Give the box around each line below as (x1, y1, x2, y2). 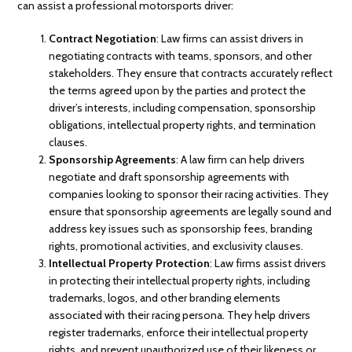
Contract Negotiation (49, 31, 157, 46)
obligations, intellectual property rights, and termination (49, 117, 317, 132)
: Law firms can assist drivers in (156, 31, 304, 46)
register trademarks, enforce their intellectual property (49, 324, 309, 339)
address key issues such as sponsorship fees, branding (49, 221, 313, 236)
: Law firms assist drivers (210, 255, 327, 270)
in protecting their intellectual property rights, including (49, 273, 310, 288)
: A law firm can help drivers (176, 152, 306, 167)
